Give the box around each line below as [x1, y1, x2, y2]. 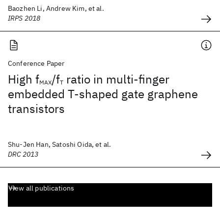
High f [8, 71, 39, 87]
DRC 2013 [8, 150, 39, 159]
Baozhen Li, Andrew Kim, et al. [8, 4, 104, 13]
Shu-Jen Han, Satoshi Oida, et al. [8, 140, 111, 149]
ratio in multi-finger [63, 71, 169, 87]
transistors [8, 101, 65, 116]
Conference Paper [8, 59, 65, 68]
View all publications [8, 184, 75, 192]
